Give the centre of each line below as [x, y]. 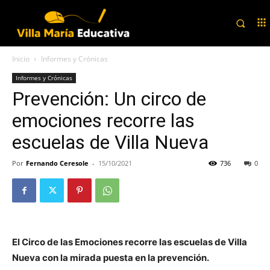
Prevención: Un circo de [109, 99]
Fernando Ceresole [57, 163]
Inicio [21, 59]
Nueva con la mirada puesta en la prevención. [111, 258]
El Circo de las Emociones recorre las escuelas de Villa [130, 242]
